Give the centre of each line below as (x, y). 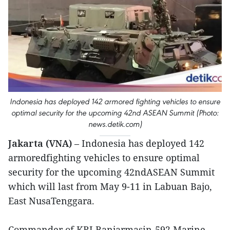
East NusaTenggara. (51, 201)
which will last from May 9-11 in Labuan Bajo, (110, 187)
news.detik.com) (115, 124)
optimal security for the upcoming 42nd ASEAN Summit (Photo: (115, 113)
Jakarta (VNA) (41, 143)
